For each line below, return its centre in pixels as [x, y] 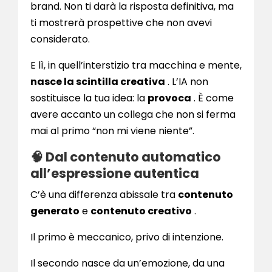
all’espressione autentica [115, 174]
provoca [169, 98]
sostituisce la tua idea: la [89, 98]
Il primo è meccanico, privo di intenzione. [127, 237]
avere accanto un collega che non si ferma [133, 115]
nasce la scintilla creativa [98, 82]
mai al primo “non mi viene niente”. [112, 131]
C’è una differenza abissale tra [104, 195]
